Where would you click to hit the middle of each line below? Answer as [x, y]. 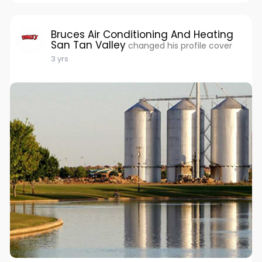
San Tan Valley [88, 45]
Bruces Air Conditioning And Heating [142, 35]
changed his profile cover [180, 46]
